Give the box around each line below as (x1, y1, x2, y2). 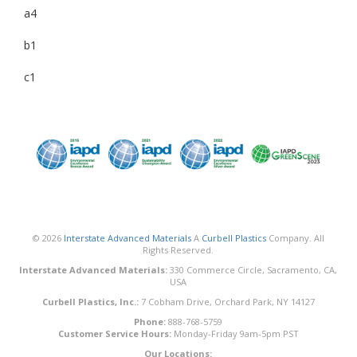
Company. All (265, 231, 324, 244)
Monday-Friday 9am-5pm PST (171, 327, 299, 339)
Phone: (134, 315, 167, 328)
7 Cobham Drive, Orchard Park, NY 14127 (138, 295, 315, 308)
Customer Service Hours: (57, 327, 171, 339)
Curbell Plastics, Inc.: (41, 295, 139, 308)
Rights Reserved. (143, 243, 214, 256)
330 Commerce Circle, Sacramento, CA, (167, 263, 338, 276)
